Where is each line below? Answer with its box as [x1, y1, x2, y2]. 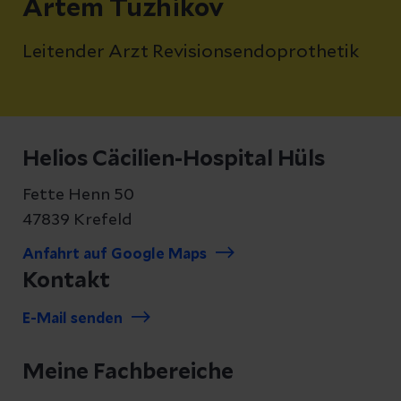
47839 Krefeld [22, 212, 132, 228]
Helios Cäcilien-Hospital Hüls [22, 149, 325, 170]
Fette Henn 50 [22, 187, 134, 203]
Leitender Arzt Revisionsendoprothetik [22, 43, 359, 61]
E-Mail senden [22, 311, 123, 326]
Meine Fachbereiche [22, 362, 234, 383]
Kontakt [22, 270, 110, 292]
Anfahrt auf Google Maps [22, 247, 207, 261]
